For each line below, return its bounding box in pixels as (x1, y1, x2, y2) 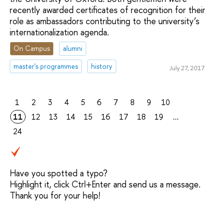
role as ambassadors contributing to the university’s (10, 15, 200, 27)
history (91, 62, 113, 71)
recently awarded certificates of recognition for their (10, 3, 205, 16)
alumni (63, 44, 83, 53)
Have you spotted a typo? (10, 167, 108, 180)
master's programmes (14, 62, 78, 71)
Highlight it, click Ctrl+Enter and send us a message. (10, 178, 201, 191)
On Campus (14, 44, 50, 53)
